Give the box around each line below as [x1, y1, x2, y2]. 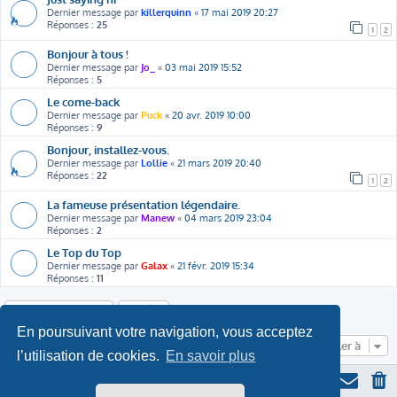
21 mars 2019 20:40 [177, 157, 261, 169]
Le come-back [47, 94, 120, 109]
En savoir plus [166, 348, 256, 364]
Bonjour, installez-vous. [47, 142, 169, 157]
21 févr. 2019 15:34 [177, 260, 254, 272]
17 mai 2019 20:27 [201, 6, 278, 19]
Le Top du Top [47, 245, 121, 260]
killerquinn [141, 6, 191, 19]
